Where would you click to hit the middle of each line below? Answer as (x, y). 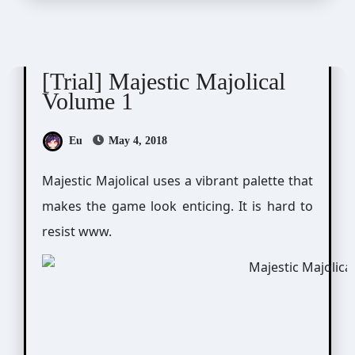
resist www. (76, 231)
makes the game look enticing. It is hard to (177, 206)
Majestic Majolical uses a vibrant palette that (48, 180)
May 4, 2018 (136, 140)
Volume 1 (87, 101)
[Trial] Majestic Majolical (163, 81)
